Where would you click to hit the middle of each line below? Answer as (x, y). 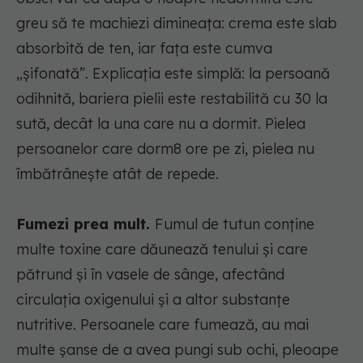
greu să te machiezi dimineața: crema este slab (177, 23)
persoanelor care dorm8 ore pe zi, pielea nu (165, 149)
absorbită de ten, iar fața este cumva (144, 49)
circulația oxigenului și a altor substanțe (153, 300)
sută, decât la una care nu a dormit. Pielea (161, 124)
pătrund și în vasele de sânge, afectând (150, 275)
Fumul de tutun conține (235, 224)
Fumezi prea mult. (85, 224)
